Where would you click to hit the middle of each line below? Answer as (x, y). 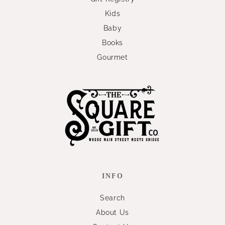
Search (113, 198)
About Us (113, 212)
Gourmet (113, 57)
